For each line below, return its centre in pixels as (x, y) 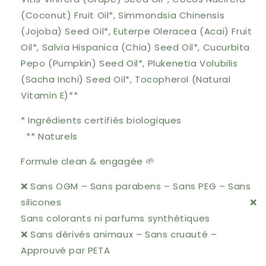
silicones (135, 202)
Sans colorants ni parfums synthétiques (129, 218)
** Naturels (52, 136)
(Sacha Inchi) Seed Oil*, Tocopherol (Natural (126, 79)
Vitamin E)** (50, 95)
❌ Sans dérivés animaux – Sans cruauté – (119, 234)
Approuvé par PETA (66, 250)
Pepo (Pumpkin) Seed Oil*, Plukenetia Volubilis (129, 63)
